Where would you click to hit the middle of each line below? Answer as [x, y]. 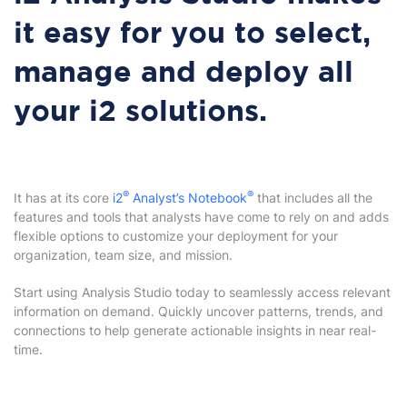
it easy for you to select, [192, 35]
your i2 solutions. [140, 113]
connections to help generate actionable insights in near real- [195, 330]
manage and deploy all [184, 74]
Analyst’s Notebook [190, 198]
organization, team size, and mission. [125, 255]
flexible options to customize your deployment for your [176, 236]
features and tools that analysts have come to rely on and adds [201, 217]
